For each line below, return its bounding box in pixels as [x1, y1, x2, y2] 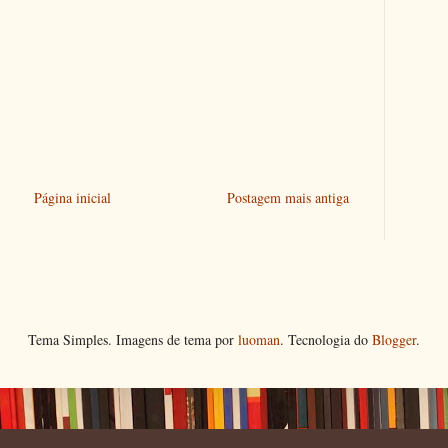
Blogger [372, 329, 416, 349]
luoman [238, 329, 280, 349]
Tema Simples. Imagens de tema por [28, 329, 238, 349]
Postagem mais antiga [227, 187, 349, 207]
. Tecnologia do [280, 329, 372, 349]
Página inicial [33, 187, 111, 207]
